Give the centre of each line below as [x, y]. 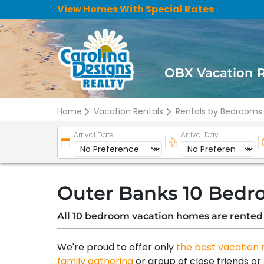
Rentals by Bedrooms [219, 111]
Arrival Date [93, 134]
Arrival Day [199, 134]
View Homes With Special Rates [135, 9]
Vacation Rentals [129, 111]
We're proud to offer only [116, 247]
